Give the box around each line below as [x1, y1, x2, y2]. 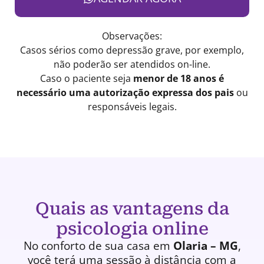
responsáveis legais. [87, 100, 177, 114]
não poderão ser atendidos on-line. [54, 58, 210, 71]
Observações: [102, 29, 162, 43]
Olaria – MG [173, 238, 238, 254]
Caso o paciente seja [40, 72, 133, 85]
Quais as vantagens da [35, 199, 229, 219]
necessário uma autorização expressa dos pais [16, 86, 234, 100]
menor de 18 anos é [133, 72, 224, 85]
